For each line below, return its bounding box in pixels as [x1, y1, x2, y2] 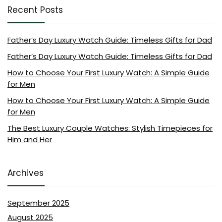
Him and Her [7, 134, 52, 145]
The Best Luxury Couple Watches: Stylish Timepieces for [7, 123, 213, 134]
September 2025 [7, 198, 69, 209]
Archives [7, 167, 44, 179]
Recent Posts [7, 4, 63, 16]
